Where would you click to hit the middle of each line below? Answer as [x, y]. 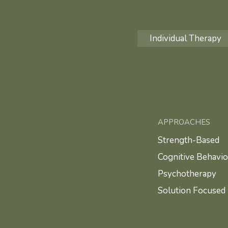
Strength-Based [189, 140]
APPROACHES [184, 122]
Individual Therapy [185, 38]
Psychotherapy [187, 174]
